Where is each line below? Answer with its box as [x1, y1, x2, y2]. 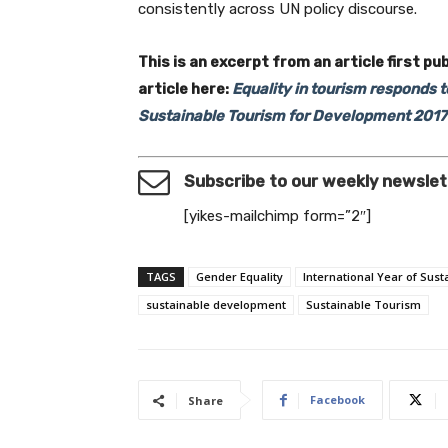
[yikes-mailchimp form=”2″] [184, 206, 371, 225]
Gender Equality [196, 269, 283, 285]
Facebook [310, 392, 365, 408]
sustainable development [146, 297, 286, 313]
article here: [138, 80, 232, 98]
